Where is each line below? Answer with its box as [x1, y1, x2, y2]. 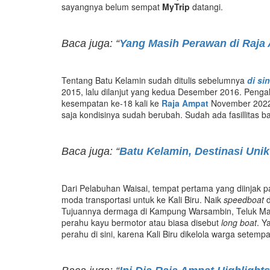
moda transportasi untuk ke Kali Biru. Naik [61, 193, 224, 206]
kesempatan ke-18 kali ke [61, 96, 162, 109]
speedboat [224, 193, 264, 206]
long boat [221, 216, 257, 228]
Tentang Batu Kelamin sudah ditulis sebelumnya [61, 74, 247, 86]
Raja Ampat [162, 96, 209, 109]
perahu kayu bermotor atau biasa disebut [61, 216, 221, 228]
